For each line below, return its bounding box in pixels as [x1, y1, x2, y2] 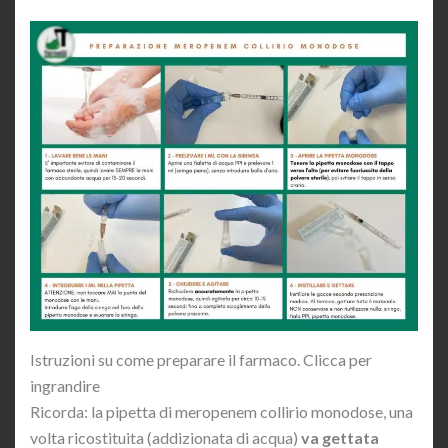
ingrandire [30, 376, 100, 396]
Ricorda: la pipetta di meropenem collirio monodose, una [30, 402, 413, 422]
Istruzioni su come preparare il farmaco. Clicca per [30, 350, 372, 370]
